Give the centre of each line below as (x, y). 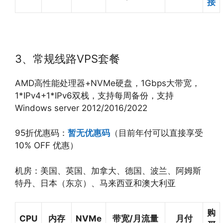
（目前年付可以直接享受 (157, 133)
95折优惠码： (41, 133)
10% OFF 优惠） (47, 146)
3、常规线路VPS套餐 (67, 58)
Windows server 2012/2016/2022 (81, 108)
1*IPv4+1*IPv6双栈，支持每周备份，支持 (94, 95)
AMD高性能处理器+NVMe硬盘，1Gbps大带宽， (108, 83)
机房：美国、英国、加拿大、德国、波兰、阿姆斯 (108, 170)
